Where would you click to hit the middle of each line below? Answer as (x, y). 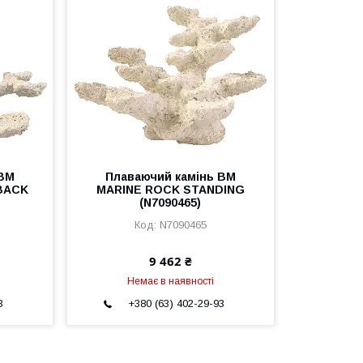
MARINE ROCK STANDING (170, 190)
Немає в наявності (170, 281)
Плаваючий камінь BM (170, 177)
